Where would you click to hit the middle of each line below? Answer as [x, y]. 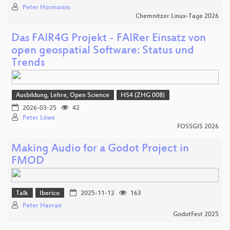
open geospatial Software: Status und [103, 51]
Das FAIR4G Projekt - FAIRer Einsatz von [109, 39]
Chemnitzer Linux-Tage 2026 [177, 17]
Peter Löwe [39, 118]
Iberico [50, 194]
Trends [28, 64]
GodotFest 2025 [196, 215]
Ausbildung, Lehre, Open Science [63, 96]
